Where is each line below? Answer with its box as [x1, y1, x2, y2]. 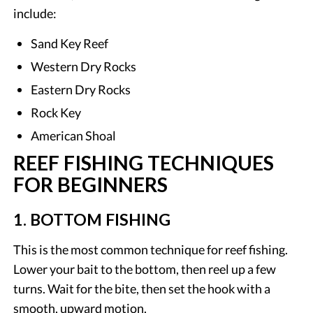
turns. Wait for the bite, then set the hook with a [13, 280, 271, 296]
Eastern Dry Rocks [31, 81, 131, 97]
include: [13, 5, 57, 21]
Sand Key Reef [31, 35, 109, 51]
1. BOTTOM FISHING [13, 209, 171, 229]
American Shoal [31, 127, 117, 143]
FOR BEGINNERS [13, 172, 168, 196]
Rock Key [31, 104, 82, 120]
